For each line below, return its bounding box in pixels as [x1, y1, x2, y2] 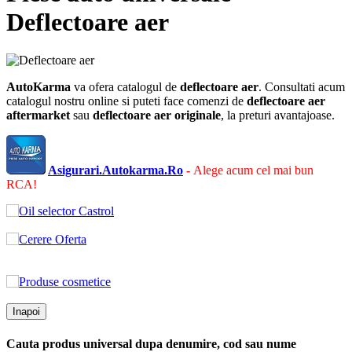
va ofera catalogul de [74, 80, 180, 94]
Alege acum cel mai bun [193, 163, 313, 178]
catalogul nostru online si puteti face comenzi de [6, 94, 247, 108]
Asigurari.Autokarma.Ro [48, 163, 183, 178]
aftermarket [6, 108, 70, 123]
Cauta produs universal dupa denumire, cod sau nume [6, 336, 296, 350]
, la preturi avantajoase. [221, 108, 335, 123]
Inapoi [13, 306, 40, 318]
